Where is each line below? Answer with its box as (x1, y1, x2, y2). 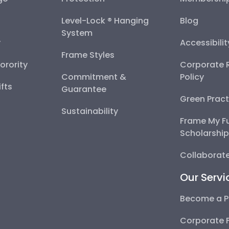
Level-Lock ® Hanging (61, 15, 149, 27)
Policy (180, 71, 204, 83)
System (61, 27, 93, 39)
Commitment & (61, 71, 126, 83)
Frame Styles (61, 49, 114, 61)
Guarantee (61, 83, 106, 96)
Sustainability (61, 105, 118, 118)
